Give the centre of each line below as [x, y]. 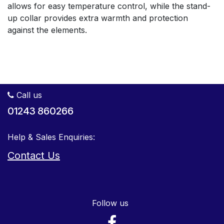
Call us [28, 95]
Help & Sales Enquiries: [51, 137]
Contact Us [34, 155]
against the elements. [47, 30]
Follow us [110, 203]
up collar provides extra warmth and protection [98, 18]
